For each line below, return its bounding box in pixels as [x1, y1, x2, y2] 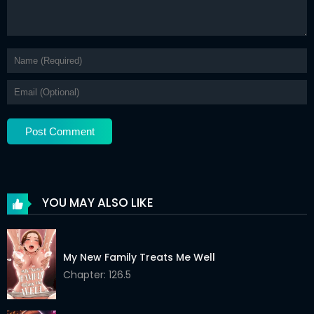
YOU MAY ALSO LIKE [39, 194, 153, 212]
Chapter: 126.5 [63, 268, 131, 282]
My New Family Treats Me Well [63, 250, 215, 265]
